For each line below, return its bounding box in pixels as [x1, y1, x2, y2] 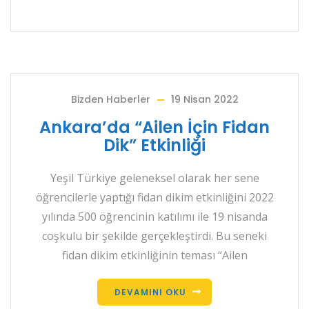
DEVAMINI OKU [114, 286, 186, 298]
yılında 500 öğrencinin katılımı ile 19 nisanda [41, 209, 268, 224]
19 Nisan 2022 [170, 92, 239, 106]
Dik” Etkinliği [103, 134, 206, 157]
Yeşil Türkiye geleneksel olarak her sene [50, 170, 259, 186]
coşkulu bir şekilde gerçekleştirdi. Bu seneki [42, 228, 267, 243]
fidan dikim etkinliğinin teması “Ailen [61, 248, 248, 263]
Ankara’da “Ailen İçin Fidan [39, 116, 270, 139]
